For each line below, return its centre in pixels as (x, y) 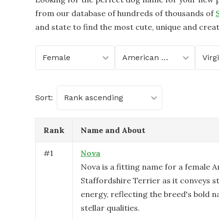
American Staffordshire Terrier (165, 57)
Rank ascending (94, 98)
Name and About (113, 130)
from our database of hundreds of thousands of (124, 13)
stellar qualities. (110, 208)
